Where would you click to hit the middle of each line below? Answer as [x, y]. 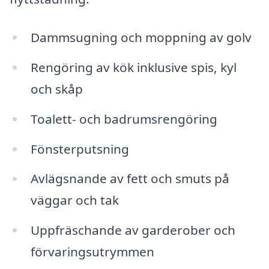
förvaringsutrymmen [92, 252]
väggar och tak [74, 200]
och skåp [56, 89]
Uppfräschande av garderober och [133, 230]
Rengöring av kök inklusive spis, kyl [133, 67]
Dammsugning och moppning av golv [141, 38]
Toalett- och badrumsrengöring [124, 119]
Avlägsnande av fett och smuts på [130, 179]
